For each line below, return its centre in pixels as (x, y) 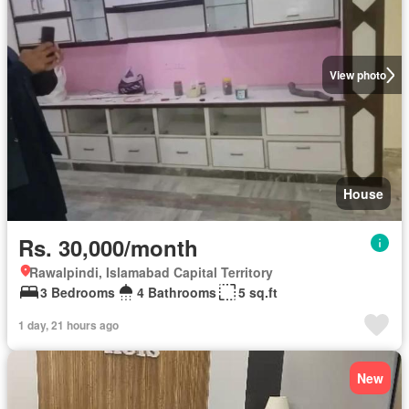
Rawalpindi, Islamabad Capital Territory (151, 272)
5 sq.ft (258, 292)
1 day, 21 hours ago (68, 325)
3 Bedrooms (78, 292)
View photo (357, 75)
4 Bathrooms (177, 292)
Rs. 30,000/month (108, 247)
